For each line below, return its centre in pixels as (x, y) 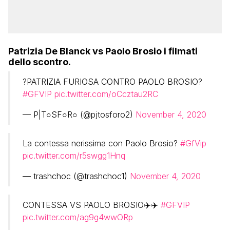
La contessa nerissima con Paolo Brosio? (101, 143)
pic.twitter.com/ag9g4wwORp (78, 217)
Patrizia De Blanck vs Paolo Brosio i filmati (103, 51)
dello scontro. (40, 62)
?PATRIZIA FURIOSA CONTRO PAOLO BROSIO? (112, 82)
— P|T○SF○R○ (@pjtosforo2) (79, 115)
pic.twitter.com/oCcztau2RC (106, 94)
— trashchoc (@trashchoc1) (76, 176)
